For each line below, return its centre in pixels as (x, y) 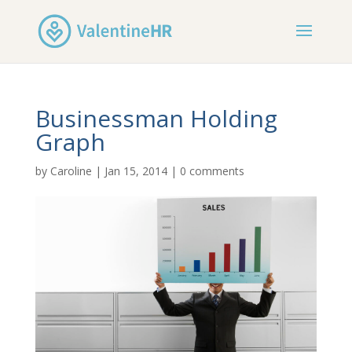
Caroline (71, 171)
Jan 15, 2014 (136, 171)
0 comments (212, 171)
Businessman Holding (156, 118)
